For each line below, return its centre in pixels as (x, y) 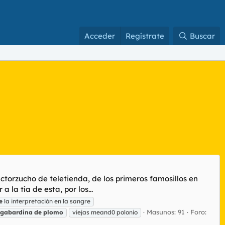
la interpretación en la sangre (46, 201)
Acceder (100, 36)
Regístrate (145, 36)
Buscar (202, 36)
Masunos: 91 (166, 212)
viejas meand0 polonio (105, 212)
